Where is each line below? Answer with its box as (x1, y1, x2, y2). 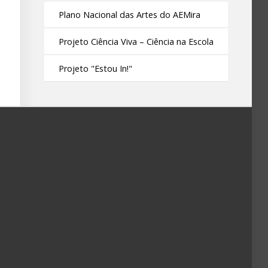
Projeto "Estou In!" (59, 63, 133, 74)
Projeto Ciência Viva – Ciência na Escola (59, 36, 214, 47)
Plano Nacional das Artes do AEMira (59, 9, 201, 20)
